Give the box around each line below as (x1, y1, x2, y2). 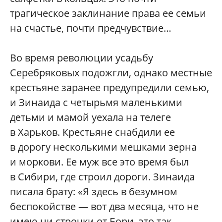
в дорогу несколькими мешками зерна (10, 140, 197, 154)
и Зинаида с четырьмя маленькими (10, 95, 182, 109)
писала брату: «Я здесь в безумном (10, 184, 177, 198)
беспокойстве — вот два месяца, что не (10, 199, 199, 213)
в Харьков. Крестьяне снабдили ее (10, 125, 175, 139)
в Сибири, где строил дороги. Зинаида (10, 169, 195, 183)
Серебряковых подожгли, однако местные (10, 65, 212, 79)
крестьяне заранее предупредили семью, (10, 80, 209, 94)
